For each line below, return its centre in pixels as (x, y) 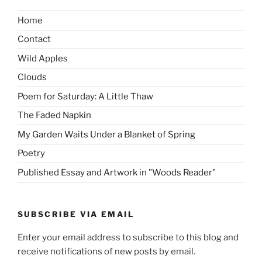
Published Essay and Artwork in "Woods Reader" (117, 172)
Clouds (32, 77)
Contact (34, 39)
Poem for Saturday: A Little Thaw (85, 96)
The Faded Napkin (54, 116)
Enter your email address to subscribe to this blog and (128, 238)
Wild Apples (43, 58)
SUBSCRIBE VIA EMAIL (76, 214)
